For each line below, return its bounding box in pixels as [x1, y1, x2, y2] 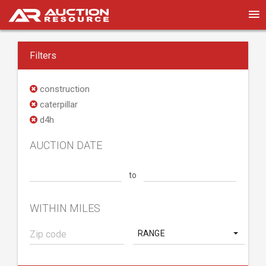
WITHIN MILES [30, 202, 100, 214]
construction [37, 84, 90, 94]
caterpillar [37, 99, 78, 110]
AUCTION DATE [30, 139, 102, 151]
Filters [30, 50, 56, 61]
